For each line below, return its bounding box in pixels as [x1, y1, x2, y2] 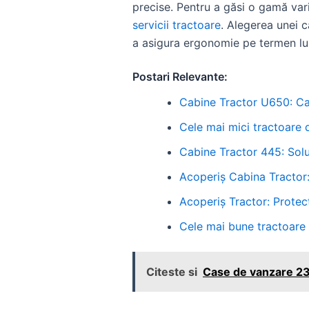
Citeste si [146, 265, 197, 279]
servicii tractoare [132, 18, 221, 32]
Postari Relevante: [132, 69, 228, 83]
